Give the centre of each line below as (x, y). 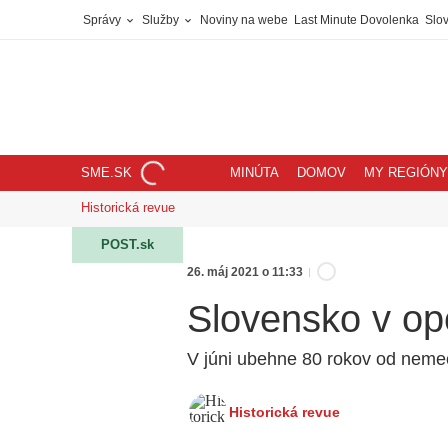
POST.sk (127, 244)
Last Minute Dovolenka (356, 20)
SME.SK (106, 173)
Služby (162, 20)
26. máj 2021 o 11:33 (245, 272)
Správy (103, 20)
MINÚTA (254, 173)
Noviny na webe (244, 20)
